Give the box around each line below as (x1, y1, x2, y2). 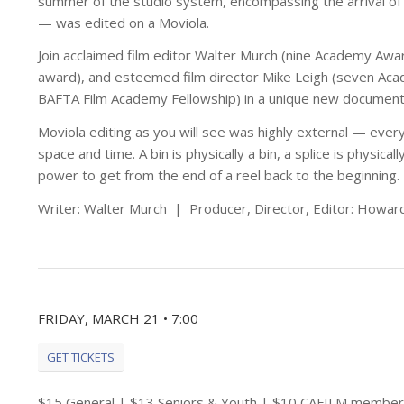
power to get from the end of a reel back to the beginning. (37, 166, 399, 184)
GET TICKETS (46, 349, 115, 366)
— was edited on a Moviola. (37, 13, 209, 32)
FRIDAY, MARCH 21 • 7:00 (37, 308, 198, 327)
